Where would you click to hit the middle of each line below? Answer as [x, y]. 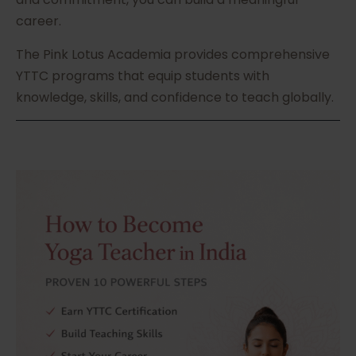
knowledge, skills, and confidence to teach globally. [175, 98]
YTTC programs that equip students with [143, 76]
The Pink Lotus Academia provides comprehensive [173, 55]
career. [39, 21]
